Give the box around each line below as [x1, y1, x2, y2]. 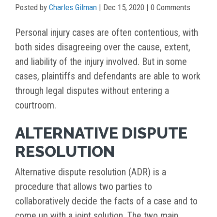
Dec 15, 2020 [103, 2, 144, 13]
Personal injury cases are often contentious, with [15, 27, 198, 39]
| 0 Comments [144, 2, 190, 13]
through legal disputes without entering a [15, 85, 169, 97]
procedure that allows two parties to [15, 181, 152, 193]
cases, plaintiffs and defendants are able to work [15, 70, 201, 82]
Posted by [15, 2, 49, 13]
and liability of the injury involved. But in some [15, 56, 187, 68]
